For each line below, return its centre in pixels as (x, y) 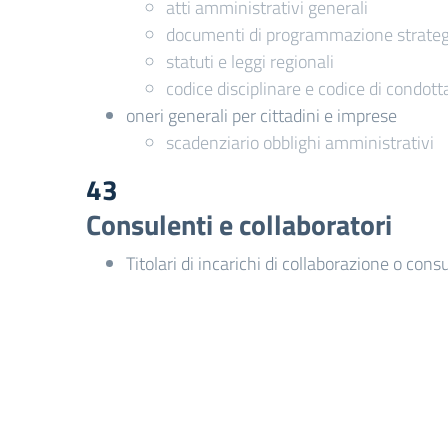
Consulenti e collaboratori (239, 224)
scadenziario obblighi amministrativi (300, 142)
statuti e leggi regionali (250, 61)
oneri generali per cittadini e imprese (261, 115)
